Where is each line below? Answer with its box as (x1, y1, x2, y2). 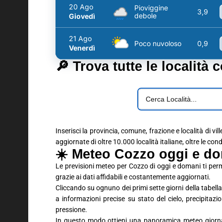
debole (134, 11, 157, 20)
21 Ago (69, 34, 92, 43)
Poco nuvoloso (134, 39, 181, 48)
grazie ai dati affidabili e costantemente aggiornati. (55, 173, 211, 181)
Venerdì (69, 44, 95, 52)
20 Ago (69, 2, 93, 11)
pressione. (55, 206, 87, 214)
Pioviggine (134, 3, 168, 12)
